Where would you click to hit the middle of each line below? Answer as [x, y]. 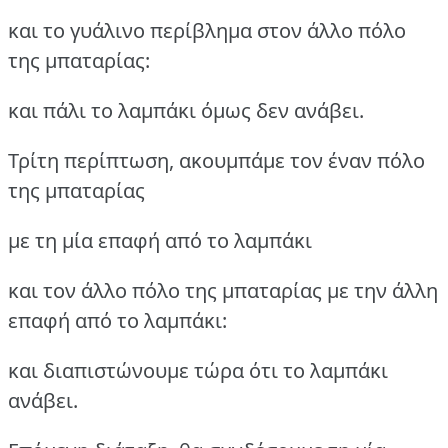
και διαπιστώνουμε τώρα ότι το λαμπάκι [198, 370]
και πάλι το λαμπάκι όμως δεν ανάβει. [186, 110]
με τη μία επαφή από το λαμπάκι [160, 240]
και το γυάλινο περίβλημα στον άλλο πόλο [207, 30]
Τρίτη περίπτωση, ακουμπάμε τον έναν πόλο [216, 160]
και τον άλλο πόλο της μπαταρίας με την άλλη [223, 290]
